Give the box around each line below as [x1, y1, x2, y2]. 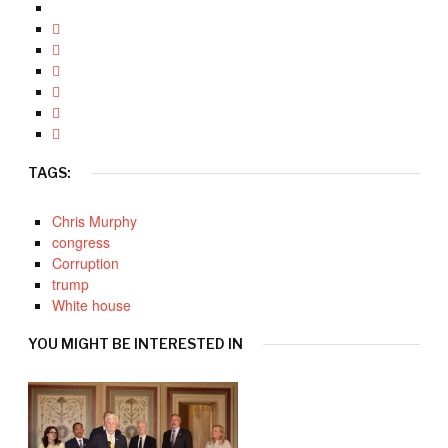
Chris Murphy [52, 210, 138, 231]
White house [52, 294, 132, 315]
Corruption [52, 252, 120, 273]
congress [52, 231, 111, 252]
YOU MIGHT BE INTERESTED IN [27, 334, 243, 352]
